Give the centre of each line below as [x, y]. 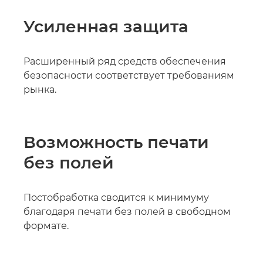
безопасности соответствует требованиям [129, 75]
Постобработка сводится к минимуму [116, 198]
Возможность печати [116, 142]
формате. [46, 226]
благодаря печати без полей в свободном [127, 212]
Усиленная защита [106, 26]
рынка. [40, 90]
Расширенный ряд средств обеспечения [125, 61]
